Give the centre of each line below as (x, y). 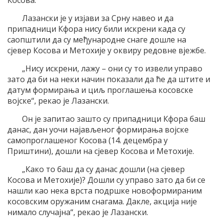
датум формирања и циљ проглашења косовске (100, 90)
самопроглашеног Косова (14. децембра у (88, 141)
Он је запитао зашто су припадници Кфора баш (114, 119)
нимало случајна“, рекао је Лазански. (78, 212)
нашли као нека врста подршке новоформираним (105, 191)
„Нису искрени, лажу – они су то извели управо (112, 69)
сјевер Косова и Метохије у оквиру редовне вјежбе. (107, 51)
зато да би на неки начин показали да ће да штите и (109, 79)
